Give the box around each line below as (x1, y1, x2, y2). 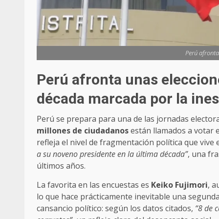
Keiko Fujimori (151, 179, 208, 191)
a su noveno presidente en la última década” (37, 149, 188, 160)
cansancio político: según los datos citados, (37, 203, 195, 214)
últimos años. (37, 160, 86, 172)
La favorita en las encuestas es (37, 179, 151, 191)
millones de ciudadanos (37, 125, 129, 136)
